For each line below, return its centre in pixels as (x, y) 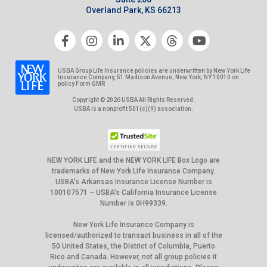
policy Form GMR (82, 84)
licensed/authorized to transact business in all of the (133, 235)
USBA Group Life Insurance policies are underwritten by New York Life (154, 71)
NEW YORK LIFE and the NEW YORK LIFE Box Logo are (133, 160)
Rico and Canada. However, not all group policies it (133, 257)
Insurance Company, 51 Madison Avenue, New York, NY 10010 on (149, 77)
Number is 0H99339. (133, 203)
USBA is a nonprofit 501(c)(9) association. (133, 108)
